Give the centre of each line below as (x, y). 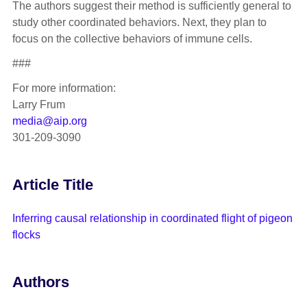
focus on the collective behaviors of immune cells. (132, 39)
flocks (26, 234)
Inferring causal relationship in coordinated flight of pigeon (152, 218)
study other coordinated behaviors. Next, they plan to (139, 23)
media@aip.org (49, 121)
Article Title (52, 185)
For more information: (64, 88)
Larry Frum (38, 105)
